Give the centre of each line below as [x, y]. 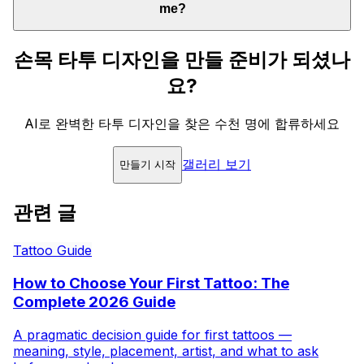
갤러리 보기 [217, 165]
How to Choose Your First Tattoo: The [151, 283]
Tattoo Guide [52, 251]
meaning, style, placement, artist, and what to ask [166, 351]
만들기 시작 [147, 165]
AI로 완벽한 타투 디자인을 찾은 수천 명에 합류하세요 [182, 124]
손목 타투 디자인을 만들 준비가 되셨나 [182, 60]
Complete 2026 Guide [94, 301]
